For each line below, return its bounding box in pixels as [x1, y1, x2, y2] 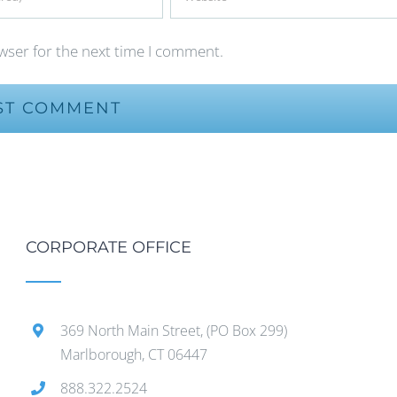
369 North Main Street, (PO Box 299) [59, 320, 287, 340]
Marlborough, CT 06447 [59, 344, 207, 364]
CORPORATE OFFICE [26, 237, 192, 257]
